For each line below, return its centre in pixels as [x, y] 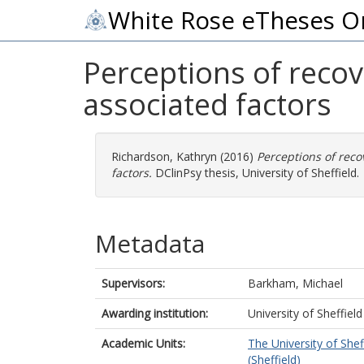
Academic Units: [143, 343]
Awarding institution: [155, 313]
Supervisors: [133, 283]
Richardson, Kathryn [164, 156]
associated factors [207, 104]
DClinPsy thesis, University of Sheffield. [256, 173]
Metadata [150, 243]
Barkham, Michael [295, 283]
